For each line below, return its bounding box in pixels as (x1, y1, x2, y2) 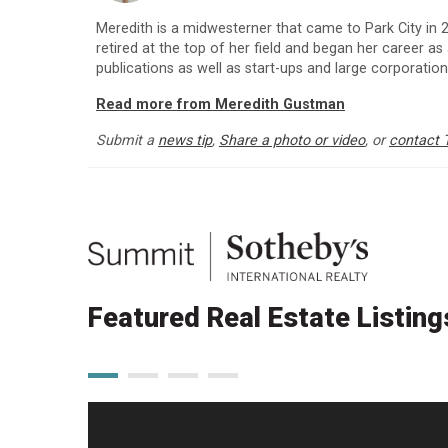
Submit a (96, 132, 158, 150)
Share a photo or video (219, 132, 365, 150)
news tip (158, 132, 212, 150)
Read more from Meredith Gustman (96, 96, 345, 114)
